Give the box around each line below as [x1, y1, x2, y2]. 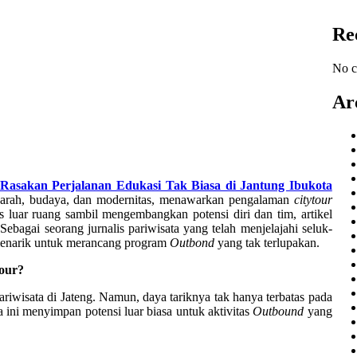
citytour [293, 192, 332, 206]
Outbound [253, 304, 304, 318]
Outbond [170, 235, 214, 249]
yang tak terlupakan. [214, 235, 320, 249]
